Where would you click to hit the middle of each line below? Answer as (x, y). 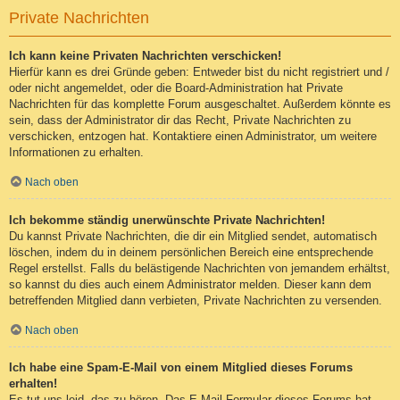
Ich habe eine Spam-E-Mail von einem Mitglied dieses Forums (181, 368)
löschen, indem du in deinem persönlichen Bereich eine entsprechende (191, 252)
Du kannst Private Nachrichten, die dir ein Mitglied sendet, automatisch (193, 236)
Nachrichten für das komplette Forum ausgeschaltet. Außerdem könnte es (200, 104)
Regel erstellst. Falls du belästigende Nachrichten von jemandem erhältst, (200, 268)
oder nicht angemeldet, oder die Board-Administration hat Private (176, 87)
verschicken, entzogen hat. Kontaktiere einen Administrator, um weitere (193, 136)
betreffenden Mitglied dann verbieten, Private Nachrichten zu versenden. (196, 300)
